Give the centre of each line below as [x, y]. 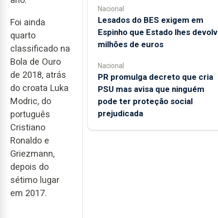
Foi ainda [28, 22]
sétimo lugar [35, 180]
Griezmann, [32, 154]
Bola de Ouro [36, 62]
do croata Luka [39, 88]
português [30, 114]
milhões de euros [130, 44]
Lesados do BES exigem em [150, 20]
